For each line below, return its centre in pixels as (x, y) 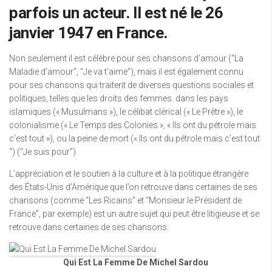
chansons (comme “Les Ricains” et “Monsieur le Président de (125, 200)
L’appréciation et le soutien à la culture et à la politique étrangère (129, 174)
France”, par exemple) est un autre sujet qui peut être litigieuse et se (134, 214)
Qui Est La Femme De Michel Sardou (136, 262)
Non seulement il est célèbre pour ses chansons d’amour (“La (126, 58)
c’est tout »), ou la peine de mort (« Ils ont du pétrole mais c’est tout (134, 138)
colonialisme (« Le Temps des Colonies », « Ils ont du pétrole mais (133, 125)
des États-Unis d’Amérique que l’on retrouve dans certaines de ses (133, 187)
